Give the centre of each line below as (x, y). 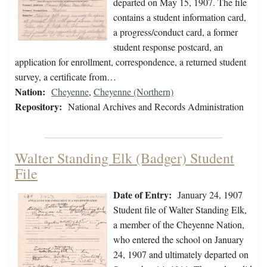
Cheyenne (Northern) (133, 92)
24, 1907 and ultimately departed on (181, 254)
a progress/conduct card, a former (176, 32)
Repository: (38, 107)
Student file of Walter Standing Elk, (180, 210)
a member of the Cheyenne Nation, (179, 225)
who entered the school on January (178, 240)
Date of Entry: (142, 195)
